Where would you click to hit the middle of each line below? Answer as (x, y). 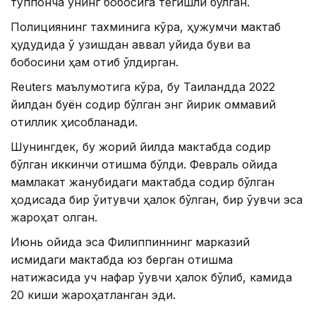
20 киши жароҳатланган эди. (93, 295)
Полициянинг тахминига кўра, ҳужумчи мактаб (146, 27)
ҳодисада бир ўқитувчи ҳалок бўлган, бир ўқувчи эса (157, 200)
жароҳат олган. (54, 218)
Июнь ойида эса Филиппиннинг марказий (130, 242)
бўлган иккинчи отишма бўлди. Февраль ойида (144, 165)
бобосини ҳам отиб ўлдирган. (95, 62)
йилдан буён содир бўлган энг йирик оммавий (143, 105)
